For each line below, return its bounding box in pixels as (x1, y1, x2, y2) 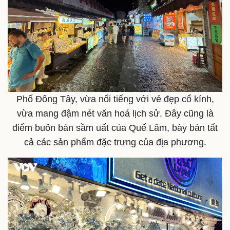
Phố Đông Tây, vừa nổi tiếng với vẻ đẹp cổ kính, (16, 94, 214, 105)
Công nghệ (130, 209, 169, 218)
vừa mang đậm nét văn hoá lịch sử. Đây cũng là (16, 108, 214, 119)
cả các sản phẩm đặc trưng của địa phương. (24, 137, 206, 148)
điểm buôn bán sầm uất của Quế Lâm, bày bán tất (12, 123, 218, 133)
